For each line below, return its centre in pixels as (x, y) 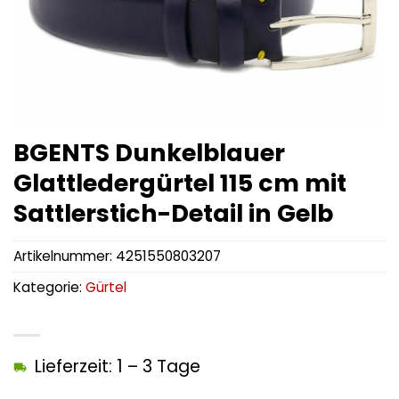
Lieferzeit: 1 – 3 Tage (118, 367)
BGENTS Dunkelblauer (149, 153)
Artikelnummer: (65, 256)
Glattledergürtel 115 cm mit (180, 183)
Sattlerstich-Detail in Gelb (173, 213)
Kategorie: (49, 288)
